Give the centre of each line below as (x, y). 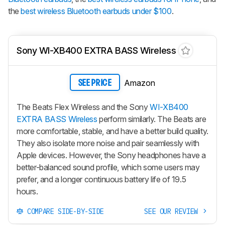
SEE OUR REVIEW (173, 211)
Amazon (140, 83)
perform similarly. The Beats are (152, 119)
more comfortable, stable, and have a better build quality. (113, 131)
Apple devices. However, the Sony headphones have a (111, 155)
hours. (27, 191)
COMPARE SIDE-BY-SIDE (64, 211)
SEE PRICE (95, 83)
